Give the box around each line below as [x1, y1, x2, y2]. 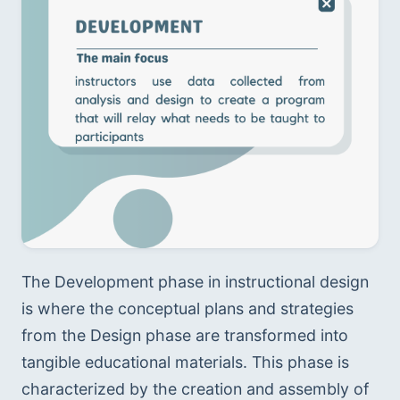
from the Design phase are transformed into [21, 326, 348, 346]
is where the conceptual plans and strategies [21, 299, 354, 319]
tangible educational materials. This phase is [21, 353, 349, 372]
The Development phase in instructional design [21, 272, 369, 292]
